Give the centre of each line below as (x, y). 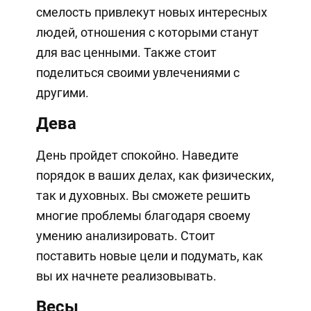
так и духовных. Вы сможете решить (143, 196)
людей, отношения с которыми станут (147, 33)
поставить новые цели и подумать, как (149, 256)
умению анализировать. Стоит (125, 236)
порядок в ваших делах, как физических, (155, 176)
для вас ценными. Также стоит (126, 53)
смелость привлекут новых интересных (151, 12)
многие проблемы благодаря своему (143, 216)
